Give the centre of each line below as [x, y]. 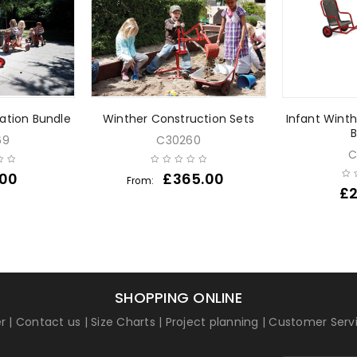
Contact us [48, 322]
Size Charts [123, 322]
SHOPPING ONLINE [178, 298]
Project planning [212, 322]
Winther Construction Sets [178, 119]
